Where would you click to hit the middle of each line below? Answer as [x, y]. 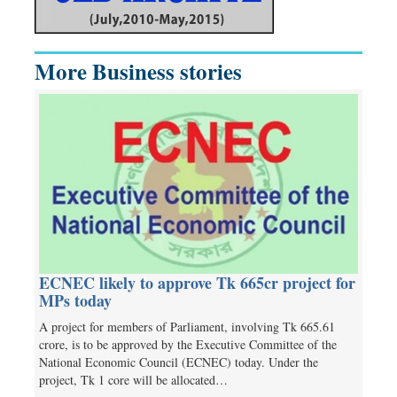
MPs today [75, 300]
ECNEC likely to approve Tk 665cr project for [197, 282]
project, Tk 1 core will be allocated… [133, 379]
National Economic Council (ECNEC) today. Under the [179, 362]
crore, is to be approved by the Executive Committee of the [188, 344]
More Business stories [138, 71]
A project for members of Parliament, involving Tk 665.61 [187, 326]
